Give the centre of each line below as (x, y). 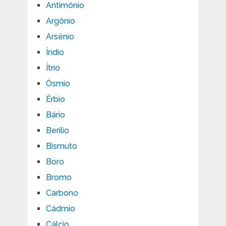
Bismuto (61, 146)
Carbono (62, 193)
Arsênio (60, 36)
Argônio (60, 21)
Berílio (57, 130)
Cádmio (60, 208)
